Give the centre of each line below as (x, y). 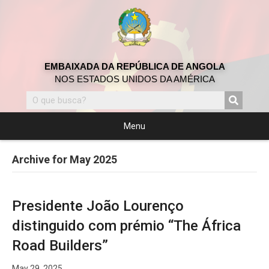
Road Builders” (60, 246)
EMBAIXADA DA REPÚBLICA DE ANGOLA (134, 67)
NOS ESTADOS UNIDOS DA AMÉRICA (134, 79)
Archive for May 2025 (65, 160)
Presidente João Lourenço (98, 206)
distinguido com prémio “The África (126, 226)
